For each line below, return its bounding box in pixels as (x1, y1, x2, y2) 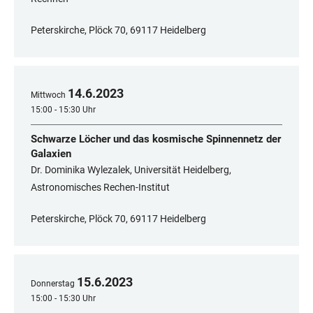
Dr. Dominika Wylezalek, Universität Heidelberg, (31, 164, 231, 176)
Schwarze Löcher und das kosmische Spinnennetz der (31, 133, 281, 146)
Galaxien (31, 147, 71, 161)
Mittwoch (31, 90, 66, 101)
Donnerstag (31, 279, 75, 289)
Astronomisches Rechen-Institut (31, 182, 170, 194)
